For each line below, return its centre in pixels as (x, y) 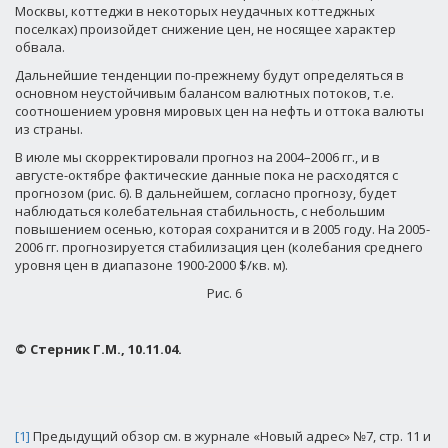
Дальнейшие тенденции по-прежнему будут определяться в (209, 75)
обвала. (40, 47)
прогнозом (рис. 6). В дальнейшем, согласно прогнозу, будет (206, 193)
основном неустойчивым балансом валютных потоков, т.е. (204, 93)
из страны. (49, 129)
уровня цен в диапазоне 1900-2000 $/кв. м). (151, 265)
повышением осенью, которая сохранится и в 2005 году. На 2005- (222, 229)
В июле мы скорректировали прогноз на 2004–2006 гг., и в (197, 157)
